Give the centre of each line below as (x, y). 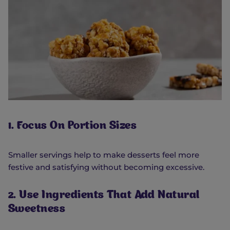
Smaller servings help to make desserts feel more (104, 155)
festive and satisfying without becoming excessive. (106, 167)
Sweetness (37, 209)
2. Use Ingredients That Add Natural (104, 196)
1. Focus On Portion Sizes (72, 126)
